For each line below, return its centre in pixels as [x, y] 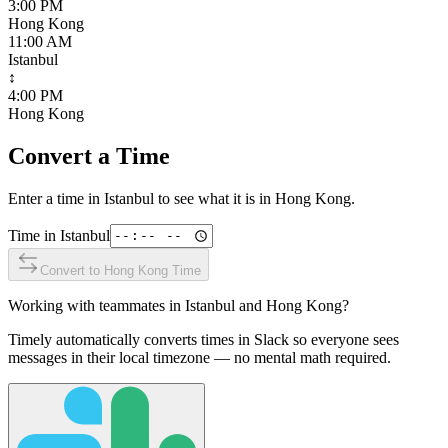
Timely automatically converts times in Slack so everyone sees [203, 339]
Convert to [72, 270]
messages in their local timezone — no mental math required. [199, 357]
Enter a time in [56, 198]
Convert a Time [89, 155]
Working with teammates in [96, 305]
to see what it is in [214, 198]
